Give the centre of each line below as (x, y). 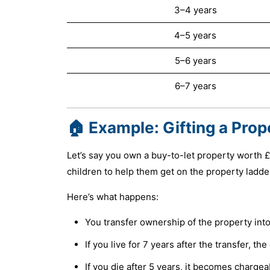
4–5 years (196, 35)
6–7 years (195, 86)
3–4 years (195, 10)
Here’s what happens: (112, 196)
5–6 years (195, 60)
